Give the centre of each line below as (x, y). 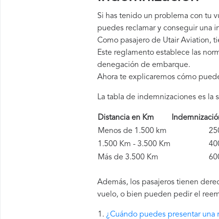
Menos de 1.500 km (132, 131)
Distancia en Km (132, 118)
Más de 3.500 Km (128, 157)
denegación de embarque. (144, 65)
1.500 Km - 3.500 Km (134, 144)
